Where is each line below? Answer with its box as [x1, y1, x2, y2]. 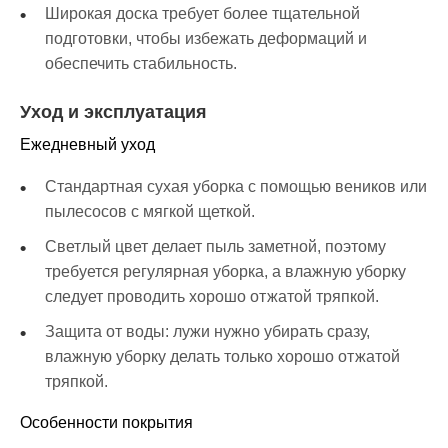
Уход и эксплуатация [20, 102, 207, 123]
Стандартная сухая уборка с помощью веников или [45, 178, 427, 196]
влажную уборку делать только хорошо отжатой [45, 348, 400, 366]
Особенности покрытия [20, 414, 193, 432]
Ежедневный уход [20, 136, 155, 154]
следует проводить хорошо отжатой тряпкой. [45, 288, 379, 306]
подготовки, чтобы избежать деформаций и [45, 30, 367, 48]
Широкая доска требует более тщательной [45, 5, 360, 23]
